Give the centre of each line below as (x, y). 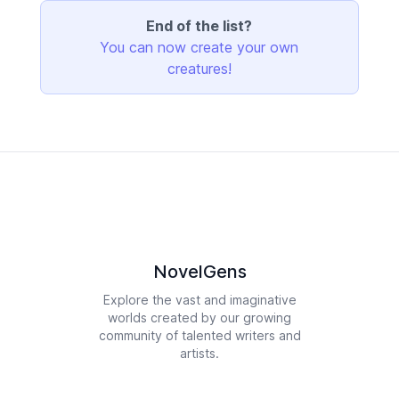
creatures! (199, 69)
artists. (199, 353)
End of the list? (199, 26)
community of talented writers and (199, 335)
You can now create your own (199, 47)
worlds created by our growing (199, 318)
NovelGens (199, 272)
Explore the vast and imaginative (199, 300)
